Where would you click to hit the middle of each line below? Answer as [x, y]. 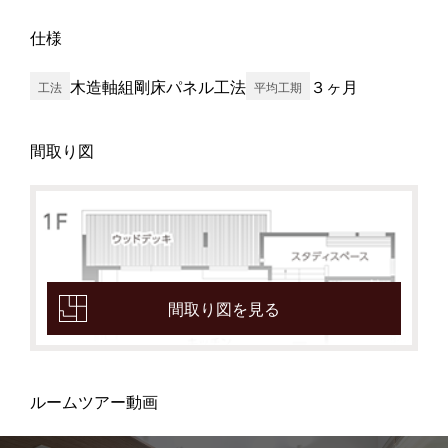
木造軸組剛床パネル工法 [157, 86]
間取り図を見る [223, 310]
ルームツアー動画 [93, 402]
